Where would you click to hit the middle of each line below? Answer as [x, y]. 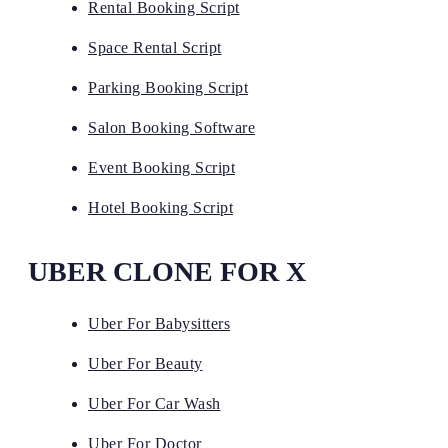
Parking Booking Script [168, 87]
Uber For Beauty [145, 363]
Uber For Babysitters [159, 323]
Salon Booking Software [171, 127]
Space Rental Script [155, 47]
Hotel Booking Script [160, 207]
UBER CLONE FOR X [167, 271]
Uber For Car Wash [154, 403]
